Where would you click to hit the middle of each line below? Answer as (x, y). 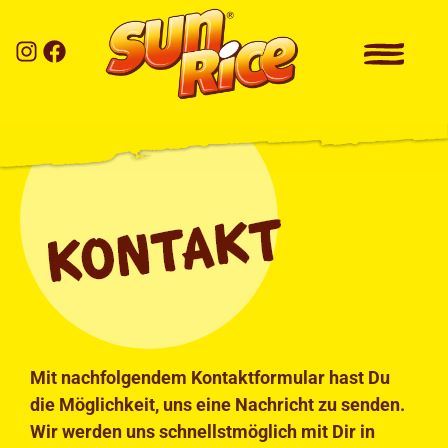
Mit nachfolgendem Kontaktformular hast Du (210, 378)
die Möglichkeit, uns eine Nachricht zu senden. (217, 405)
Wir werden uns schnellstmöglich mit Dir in (202, 432)
